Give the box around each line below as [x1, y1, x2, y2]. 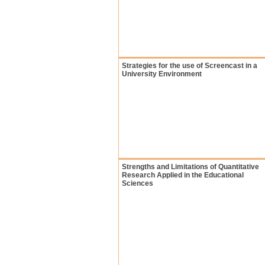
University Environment [122, 70, 202, 78]
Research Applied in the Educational [122, 171, 244, 179]
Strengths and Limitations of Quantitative [122, 163, 259, 171]
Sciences [122, 179, 153, 188]
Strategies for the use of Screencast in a [122, 62, 257, 70]
